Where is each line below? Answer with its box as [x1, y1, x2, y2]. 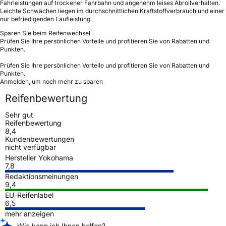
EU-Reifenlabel [5, 190, 53, 199]
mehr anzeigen [5, 209, 54, 218]
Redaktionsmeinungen [5, 172, 78, 181]
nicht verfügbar [5, 142, 56, 151]
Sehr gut [5, 110, 33, 119]
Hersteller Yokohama [5, 153, 73, 162]
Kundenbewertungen [5, 134, 74, 143]
